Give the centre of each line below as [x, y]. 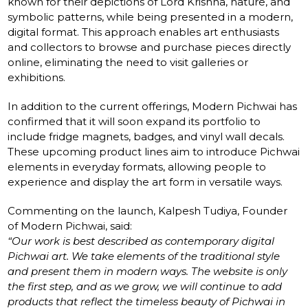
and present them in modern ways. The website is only [148, 271]
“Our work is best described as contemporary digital [141, 241]
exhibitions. [37, 77]
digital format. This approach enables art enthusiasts [144, 32]
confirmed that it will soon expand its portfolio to [134, 121]
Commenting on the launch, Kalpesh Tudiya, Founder [148, 210]
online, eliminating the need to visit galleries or [128, 62]
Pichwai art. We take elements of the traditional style [144, 256]
